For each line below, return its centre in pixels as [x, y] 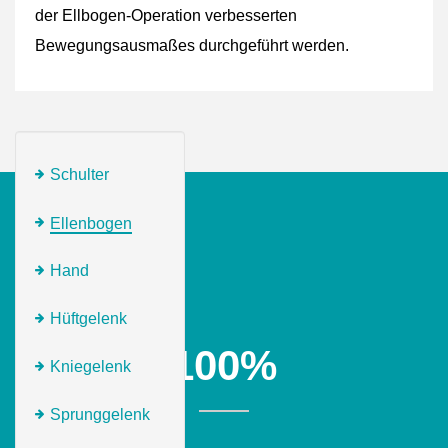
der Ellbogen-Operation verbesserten [166, 15]
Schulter [79, 174]
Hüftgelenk [88, 318]
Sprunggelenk [100, 414]
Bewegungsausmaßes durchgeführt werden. [192, 45]
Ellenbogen [91, 223]
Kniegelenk [90, 366]
